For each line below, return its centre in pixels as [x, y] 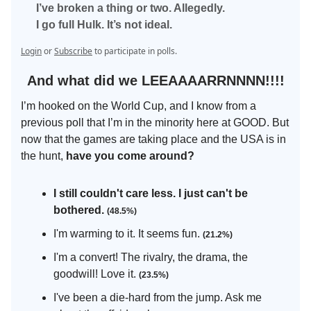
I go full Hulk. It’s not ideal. [104, 25]
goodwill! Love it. [96, 274]
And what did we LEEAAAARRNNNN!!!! [155, 81]
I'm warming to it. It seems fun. [128, 234]
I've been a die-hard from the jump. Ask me [158, 298]
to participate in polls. [135, 51]
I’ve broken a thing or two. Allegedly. [131, 8]
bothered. [80, 210]
